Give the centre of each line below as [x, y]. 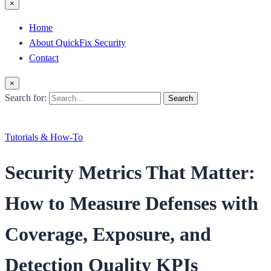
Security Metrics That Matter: [130, 173]
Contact [44, 58]
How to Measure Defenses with [132, 204]
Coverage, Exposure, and [108, 234]
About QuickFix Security [77, 43]
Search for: [27, 98]
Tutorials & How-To [44, 137]
